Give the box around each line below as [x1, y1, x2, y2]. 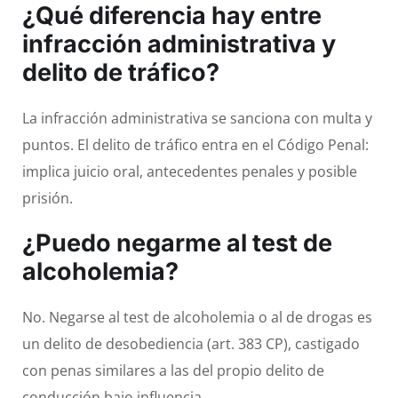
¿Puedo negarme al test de [22, 228, 332, 259]
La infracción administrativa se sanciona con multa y [22, 108, 372, 129]
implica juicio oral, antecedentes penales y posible [22, 162, 357, 182]
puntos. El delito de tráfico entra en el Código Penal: [22, 135, 369, 155]
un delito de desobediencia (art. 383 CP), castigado [22, 334, 360, 354]
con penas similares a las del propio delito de [22, 361, 324, 381]
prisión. [22, 188, 73, 209]
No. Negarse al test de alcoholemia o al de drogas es [22, 307, 372, 328]
